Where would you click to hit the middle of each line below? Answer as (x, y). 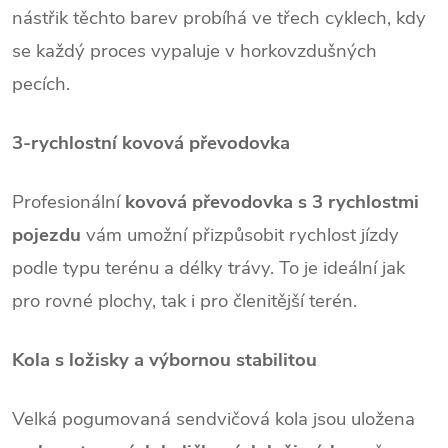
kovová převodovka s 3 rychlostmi (272, 201)
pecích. (41, 83)
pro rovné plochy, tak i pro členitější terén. (184, 300)
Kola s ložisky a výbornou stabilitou (164, 359)
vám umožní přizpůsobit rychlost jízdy (240, 234)
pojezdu (46, 234)
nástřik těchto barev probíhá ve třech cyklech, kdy (219, 17)
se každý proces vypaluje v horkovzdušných (194, 50)
